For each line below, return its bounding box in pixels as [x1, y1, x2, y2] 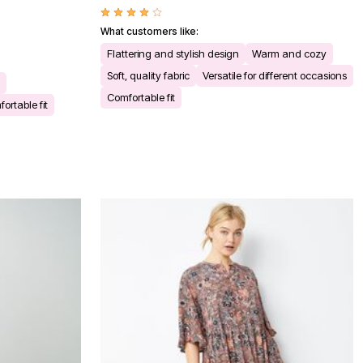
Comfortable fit [107, 91, 175, 105]
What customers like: [100, 25, 199, 38]
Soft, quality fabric [107, 69, 190, 83]
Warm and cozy [252, 47, 327, 61]
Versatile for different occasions [203, 69, 347, 83]
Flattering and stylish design [107, 47, 239, 61]
